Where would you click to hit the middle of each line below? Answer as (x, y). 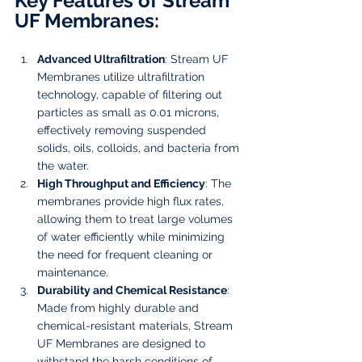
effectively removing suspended (123, 130)
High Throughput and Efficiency (121, 183)
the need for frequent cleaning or (126, 254)
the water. (63, 165)
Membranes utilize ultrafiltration (122, 76)
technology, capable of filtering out (131, 94)
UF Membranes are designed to (123, 343)
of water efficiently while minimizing (133, 236)
